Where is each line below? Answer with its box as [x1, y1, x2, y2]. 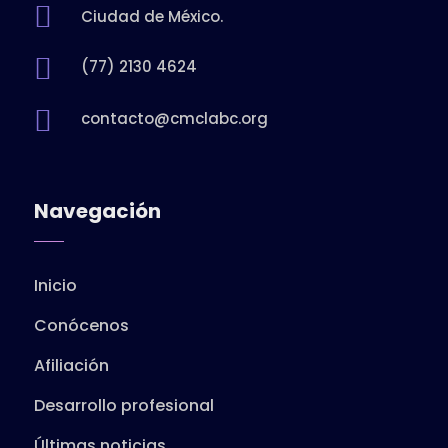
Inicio [33, 274, 77, 297]
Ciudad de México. [80, 6, 223, 27]
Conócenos [33, 314, 129, 337]
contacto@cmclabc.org [80, 108, 268, 129]
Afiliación [33, 354, 109, 377]
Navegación [33, 197, 161, 225]
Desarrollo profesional [33, 394, 214, 417]
